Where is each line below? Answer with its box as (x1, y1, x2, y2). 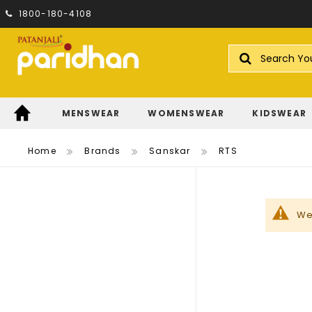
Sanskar (149, 145, 191, 157)
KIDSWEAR (252, 107, 307, 120)
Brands (84, 145, 121, 157)
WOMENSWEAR (148, 107, 225, 120)
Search (228, 65, 264, 77)
